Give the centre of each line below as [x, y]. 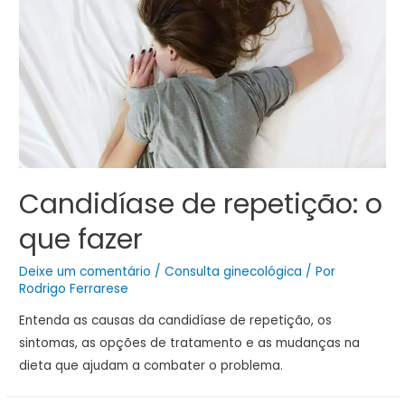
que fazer [81, 239]
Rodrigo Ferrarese [74, 288]
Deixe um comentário [85, 271]
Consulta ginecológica [234, 271]
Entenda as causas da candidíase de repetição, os [176, 321]
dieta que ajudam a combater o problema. [151, 366]
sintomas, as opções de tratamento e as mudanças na [190, 344]
